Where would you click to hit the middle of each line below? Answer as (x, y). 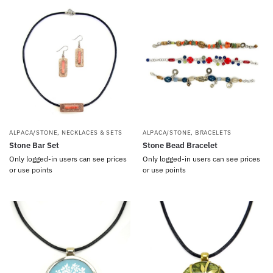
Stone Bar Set (34, 145)
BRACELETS (213, 133)
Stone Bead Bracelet (180, 145)
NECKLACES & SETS (92, 133)
